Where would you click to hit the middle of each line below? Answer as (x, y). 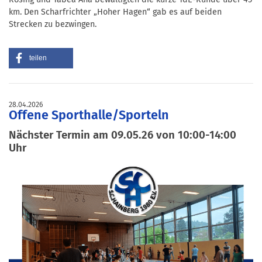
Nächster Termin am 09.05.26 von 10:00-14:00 (123, 135)
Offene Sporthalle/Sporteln (89, 115)
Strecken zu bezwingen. (53, 24)
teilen (38, 58)
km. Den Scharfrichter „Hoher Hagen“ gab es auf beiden (115, 12)
